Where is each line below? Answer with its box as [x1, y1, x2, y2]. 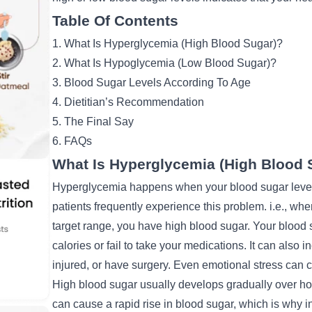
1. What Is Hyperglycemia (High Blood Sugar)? [52, 38, 283, 50]
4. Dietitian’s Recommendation [52, 96, 204, 109]
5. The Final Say [52, 116, 134, 128]
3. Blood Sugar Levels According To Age [52, 77, 251, 89]
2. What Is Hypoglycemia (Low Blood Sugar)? [52, 57, 276, 70]
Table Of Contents [52, 13, 178, 30]
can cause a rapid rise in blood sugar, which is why [52, 298, 305, 311]
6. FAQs [52, 135, 92, 148]
